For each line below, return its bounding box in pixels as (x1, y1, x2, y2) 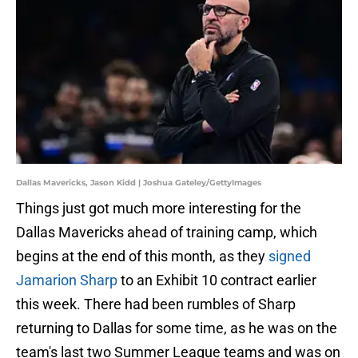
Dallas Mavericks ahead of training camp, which (16, 224, 317, 241)
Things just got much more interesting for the (16, 200, 301, 217)
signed (268, 248, 311, 265)
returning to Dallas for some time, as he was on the (16, 320, 337, 337)
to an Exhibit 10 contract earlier (117, 272, 316, 289)
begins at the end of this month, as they (16, 248, 268, 265)
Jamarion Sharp (16, 272, 117, 289)
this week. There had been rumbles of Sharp (16, 296, 296, 313)
